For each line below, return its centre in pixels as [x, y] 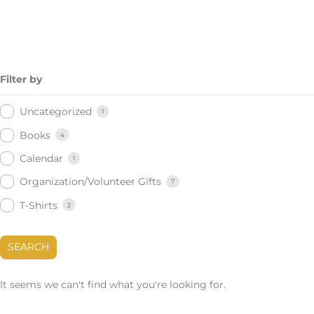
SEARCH [28, 247]
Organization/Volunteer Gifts [90, 182]
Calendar [41, 159]
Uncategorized [56, 112]
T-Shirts [39, 205]
